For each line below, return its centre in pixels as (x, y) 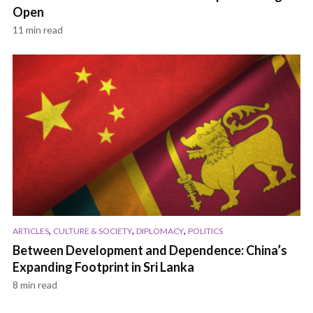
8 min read (35, 285)
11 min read (38, 29)
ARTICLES (31, 231)
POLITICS (205, 231)
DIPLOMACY (160, 231)
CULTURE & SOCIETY (93, 231)
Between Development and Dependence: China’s (150, 250)
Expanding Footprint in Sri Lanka (103, 267)
